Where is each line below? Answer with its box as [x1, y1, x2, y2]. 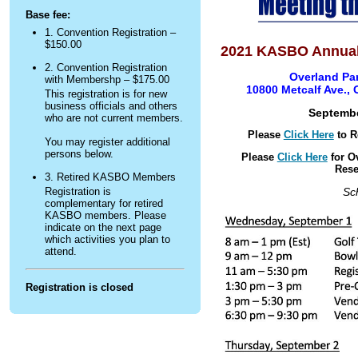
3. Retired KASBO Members [45, 171, 176, 184]
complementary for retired [45, 197, 163, 210]
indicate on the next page [45, 221, 161, 234]
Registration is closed [26, 280, 133, 293]
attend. [45, 245, 77, 258]
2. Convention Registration [45, 62, 167, 74]
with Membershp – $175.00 [45, 74, 169, 86]
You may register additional [45, 136, 170, 149]
